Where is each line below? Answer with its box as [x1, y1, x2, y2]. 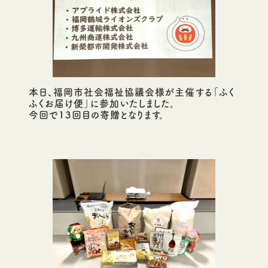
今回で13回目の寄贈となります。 [29, 110, 165, 120]
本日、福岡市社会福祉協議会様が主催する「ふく [29, 87, 235, 98]
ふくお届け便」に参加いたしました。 [29, 99, 175, 109]
